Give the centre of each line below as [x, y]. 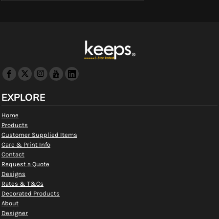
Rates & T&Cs [22, 184]
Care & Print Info [26, 144]
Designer [15, 213]
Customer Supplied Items [39, 135]
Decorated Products [31, 193]
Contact [13, 154]
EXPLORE [23, 98]
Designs [13, 174]
